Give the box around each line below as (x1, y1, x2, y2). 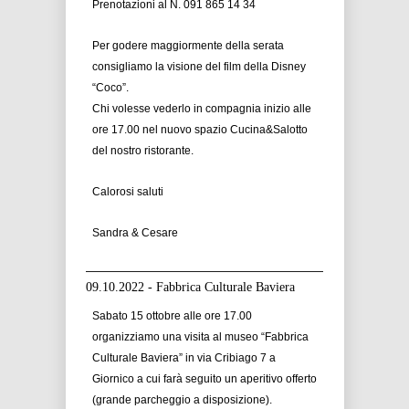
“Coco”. (92, 81, 129, 94)
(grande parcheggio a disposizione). (92, 393, 272, 406)
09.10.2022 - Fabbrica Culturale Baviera (86, 280, 295, 294)
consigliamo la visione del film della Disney (92, 60, 306, 73)
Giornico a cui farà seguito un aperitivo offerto (92, 372, 317, 385)
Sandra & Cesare (92, 226, 178, 239)
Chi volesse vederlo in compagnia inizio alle (92, 102, 311, 115)
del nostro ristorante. (92, 144, 194, 157)
